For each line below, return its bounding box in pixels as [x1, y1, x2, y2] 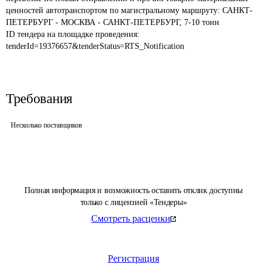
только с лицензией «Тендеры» [80, 198, 187, 207]
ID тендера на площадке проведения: [6, 30, 142, 39]
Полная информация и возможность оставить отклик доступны [24, 186, 243, 195]
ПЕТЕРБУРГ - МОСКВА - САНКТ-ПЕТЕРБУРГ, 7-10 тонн [6, 18, 219, 27]
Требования [6, 91, 73, 106]
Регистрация [108, 253, 159, 263]
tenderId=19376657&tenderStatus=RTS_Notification [6, 42, 184, 51]
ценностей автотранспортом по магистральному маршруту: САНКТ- [6, 6, 253, 15]
